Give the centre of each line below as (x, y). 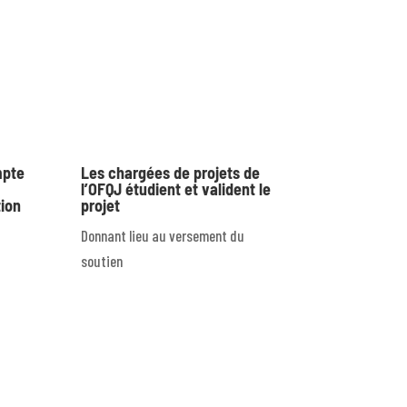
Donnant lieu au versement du (163, 236)
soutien (102, 261)
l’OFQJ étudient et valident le (176, 189)
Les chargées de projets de (171, 173)
